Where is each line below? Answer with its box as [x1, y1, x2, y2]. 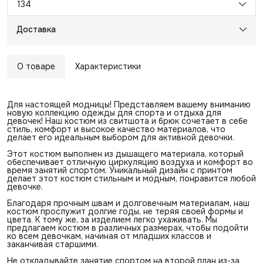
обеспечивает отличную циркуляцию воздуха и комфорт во [7, 156, 253, 167]
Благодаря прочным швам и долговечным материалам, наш [7, 197, 249, 208]
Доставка [16, 23, 56, 35]
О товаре [17, 60, 55, 72]
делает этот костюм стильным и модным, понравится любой [7, 173, 256, 184]
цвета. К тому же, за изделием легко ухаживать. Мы [7, 214, 217, 225]
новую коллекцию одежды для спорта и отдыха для [7, 107, 221, 118]
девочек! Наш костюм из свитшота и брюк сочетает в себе [7, 115, 248, 126]
